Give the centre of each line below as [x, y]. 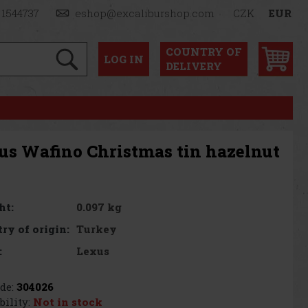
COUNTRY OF [204, 51]
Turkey [97, 229]
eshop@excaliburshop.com [145, 13]
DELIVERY [194, 66]
